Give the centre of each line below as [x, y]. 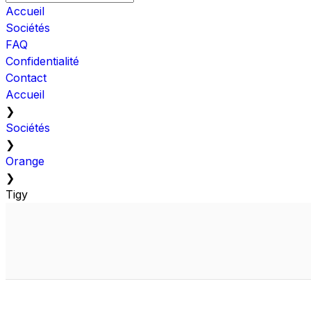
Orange [25, 161]
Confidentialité [42, 61]
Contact [26, 77]
